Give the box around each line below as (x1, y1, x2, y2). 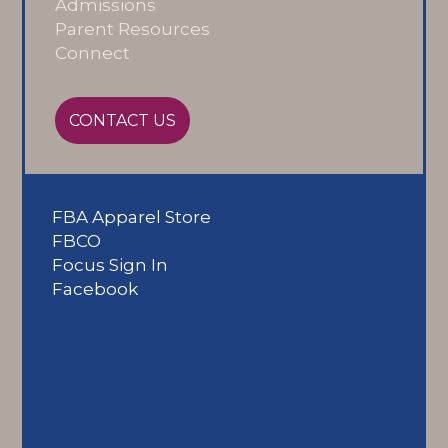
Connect (55, 43, 131, 64)
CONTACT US (69, 111, 177, 131)
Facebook (52, 279, 139, 300)
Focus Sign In (52, 255, 169, 276)
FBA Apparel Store (52, 207, 212, 228)
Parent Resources (55, 19, 211, 40)
